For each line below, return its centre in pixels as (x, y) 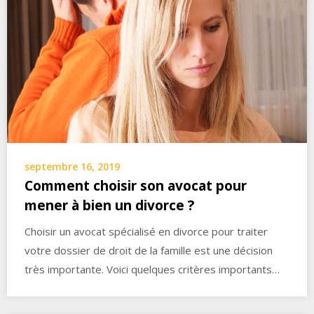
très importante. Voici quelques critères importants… (152, 269)
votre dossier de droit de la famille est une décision (149, 251)
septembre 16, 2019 (72, 167)
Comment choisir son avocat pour (136, 186)
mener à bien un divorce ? (109, 206)
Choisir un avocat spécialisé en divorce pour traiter (146, 232)
